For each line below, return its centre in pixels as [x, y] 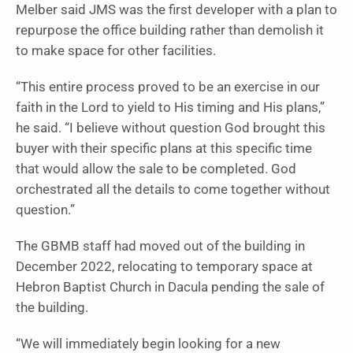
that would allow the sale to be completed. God [156, 169]
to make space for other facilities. [116, 51]
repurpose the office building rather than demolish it [170, 31]
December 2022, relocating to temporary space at [164, 267]
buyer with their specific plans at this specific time [164, 149]
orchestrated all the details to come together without [173, 190]
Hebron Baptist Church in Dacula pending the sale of [170, 288]
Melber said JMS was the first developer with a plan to [176, 10]
